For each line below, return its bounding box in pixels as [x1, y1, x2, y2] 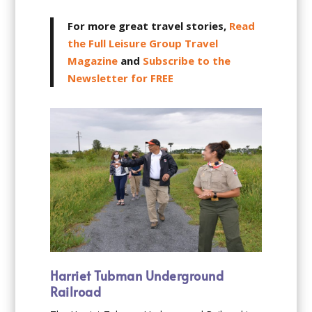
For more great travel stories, [68, 18, 230, 33]
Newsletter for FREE [68, 70, 174, 85]
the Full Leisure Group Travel [68, 36, 219, 50]
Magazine [68, 53, 118, 68]
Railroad [50, 283, 102, 301]
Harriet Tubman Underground [50, 267, 224, 285]
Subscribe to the [143, 53, 231, 68]
